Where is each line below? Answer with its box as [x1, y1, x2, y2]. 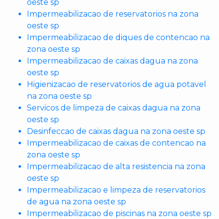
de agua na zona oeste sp [27, 197, 126, 206]
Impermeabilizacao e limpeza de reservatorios [27, 185, 205, 195]
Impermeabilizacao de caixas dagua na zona [27, 56, 198, 66]
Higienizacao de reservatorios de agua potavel [27, 80, 206, 89]
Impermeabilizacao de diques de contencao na [27, 33, 210, 42]
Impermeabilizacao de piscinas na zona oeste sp [27, 209, 212, 218]
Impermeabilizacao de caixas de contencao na [27, 138, 206, 148]
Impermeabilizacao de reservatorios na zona [27, 9, 198, 19]
